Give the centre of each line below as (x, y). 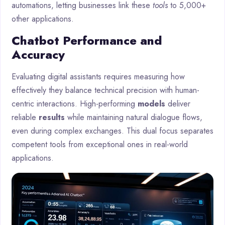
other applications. (43, 19)
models (151, 103)
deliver (178, 103)
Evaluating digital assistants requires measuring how (98, 76)
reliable (25, 117)
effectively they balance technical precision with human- (105, 90)
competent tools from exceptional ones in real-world (100, 144)
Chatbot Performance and (87, 40)
